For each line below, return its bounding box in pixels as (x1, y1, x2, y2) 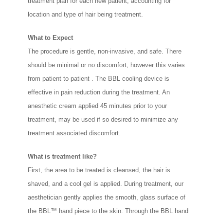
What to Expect (28, 34, 73, 42)
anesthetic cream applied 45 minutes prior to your (28, 102, 167, 110)
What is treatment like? (28, 153, 97, 161)
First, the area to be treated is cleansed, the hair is (28, 166, 171, 174)
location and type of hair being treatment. (28, 11, 144, 18)
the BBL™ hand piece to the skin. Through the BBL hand (28, 207, 189, 215)
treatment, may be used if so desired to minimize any (28, 116, 179, 124)
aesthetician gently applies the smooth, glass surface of (28, 194, 186, 201)
